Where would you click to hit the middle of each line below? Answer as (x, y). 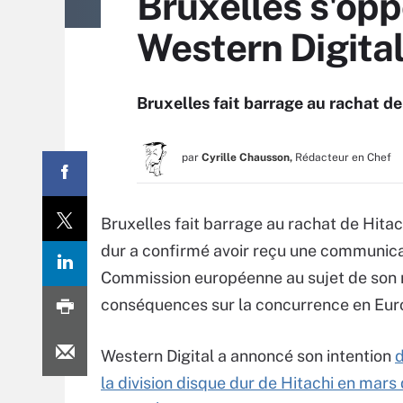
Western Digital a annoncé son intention (248, 356)
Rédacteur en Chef (343, 157)
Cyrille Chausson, (247, 157)
